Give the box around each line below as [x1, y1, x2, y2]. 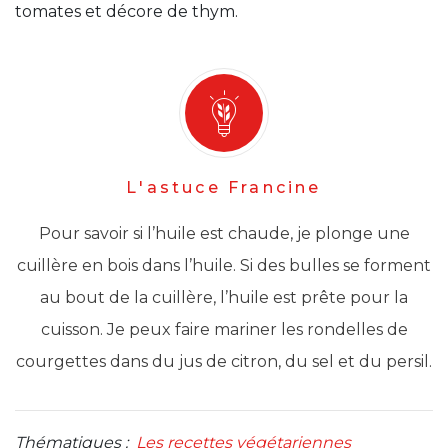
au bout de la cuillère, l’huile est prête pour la [40, 287, 408, 307]
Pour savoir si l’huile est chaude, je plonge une [38, 223, 410, 243]
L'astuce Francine [126, 177, 322, 197]
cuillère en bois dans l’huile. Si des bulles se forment [17, 255, 431, 275]
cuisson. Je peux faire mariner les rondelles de [40, 319, 408, 339]
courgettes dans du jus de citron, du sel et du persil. [16, 351, 432, 371]
